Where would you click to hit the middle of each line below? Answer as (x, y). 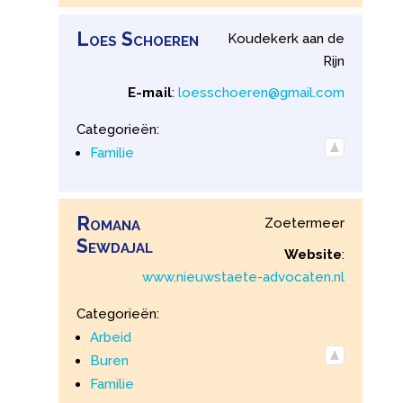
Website (313, 255)
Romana (108, 224)
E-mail (150, 93)
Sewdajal (114, 246)
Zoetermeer (305, 224)
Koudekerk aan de (287, 39)
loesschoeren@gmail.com (262, 93)
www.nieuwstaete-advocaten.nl (244, 278)
